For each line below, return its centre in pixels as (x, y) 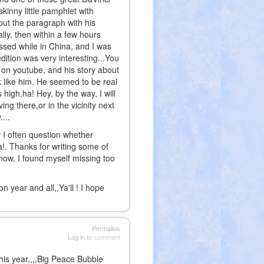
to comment (102, 237)
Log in (76, 237)
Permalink (106, 228)
